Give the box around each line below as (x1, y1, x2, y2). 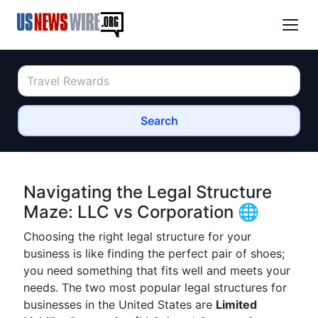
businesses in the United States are (23, 297, 216, 312)
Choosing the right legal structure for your (23, 229, 251, 243)
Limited (216, 297, 257, 312)
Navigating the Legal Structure (23, 182, 272, 202)
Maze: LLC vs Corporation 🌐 (23, 202, 259, 222)
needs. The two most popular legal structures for (23, 280, 287, 295)
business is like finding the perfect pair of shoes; (23, 246, 285, 261)
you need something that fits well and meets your (23, 263, 290, 278)
